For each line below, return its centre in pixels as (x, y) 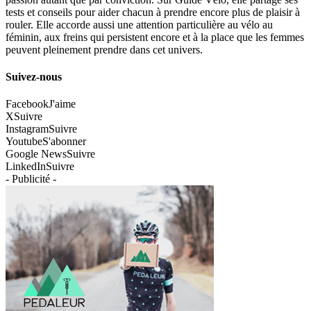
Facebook (27, 104)
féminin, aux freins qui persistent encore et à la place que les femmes (155, 37)
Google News (36, 154)
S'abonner (64, 142)
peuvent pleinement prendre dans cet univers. (104, 49)
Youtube (24, 142)
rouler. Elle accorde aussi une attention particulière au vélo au (139, 24)
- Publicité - (31, 179)
